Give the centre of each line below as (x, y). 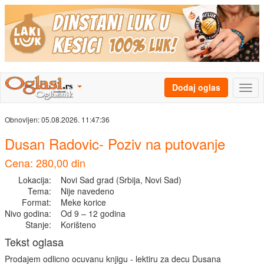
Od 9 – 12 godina (93, 214)
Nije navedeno (88, 191)
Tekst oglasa (34, 242)
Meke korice (83, 202)
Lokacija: (35, 180)
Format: (37, 202)
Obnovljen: (23, 120)
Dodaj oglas (196, 88)
